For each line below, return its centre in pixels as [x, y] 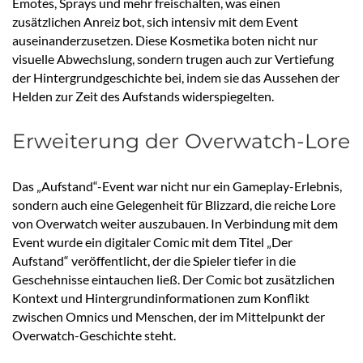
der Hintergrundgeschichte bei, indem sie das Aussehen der [176, 78]
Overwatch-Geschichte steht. [94, 335]
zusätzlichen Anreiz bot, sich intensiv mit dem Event [155, 22]
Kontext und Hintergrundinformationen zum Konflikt [161, 298]
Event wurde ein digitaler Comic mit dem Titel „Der [152, 242]
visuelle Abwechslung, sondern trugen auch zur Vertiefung [173, 59]
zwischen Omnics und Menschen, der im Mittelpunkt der [169, 317]
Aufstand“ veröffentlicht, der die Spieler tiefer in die [154, 261]
